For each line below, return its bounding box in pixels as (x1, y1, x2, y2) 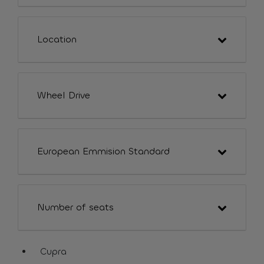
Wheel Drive (37, 89, 90, 101)
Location (37, 33, 77, 45)
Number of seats (37, 201, 114, 213)
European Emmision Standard (37, 145, 170, 157)
